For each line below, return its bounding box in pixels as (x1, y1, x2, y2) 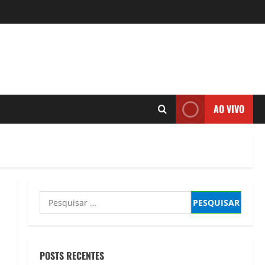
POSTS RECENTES (39, 248, 104, 263)
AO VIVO (214, 102, 244, 116)
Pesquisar (38, 191, 85, 204)
